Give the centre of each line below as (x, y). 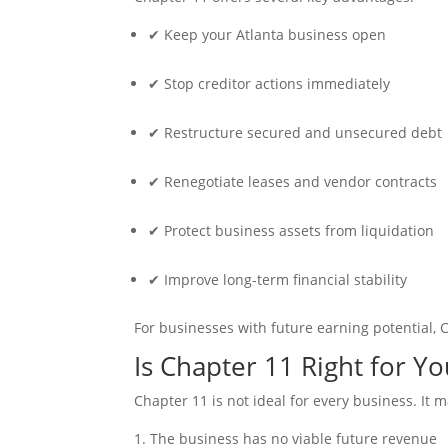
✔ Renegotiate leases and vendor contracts (293, 181)
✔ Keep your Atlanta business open (267, 34)
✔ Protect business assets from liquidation (291, 230)
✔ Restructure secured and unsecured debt (295, 132)
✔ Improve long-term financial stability (278, 279)
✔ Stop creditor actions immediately (269, 83)
